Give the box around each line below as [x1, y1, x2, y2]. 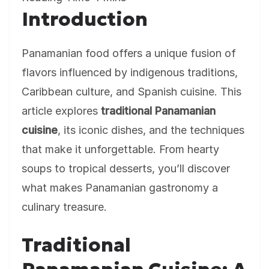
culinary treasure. [22, 201, 107, 213]
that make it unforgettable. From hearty [22, 143, 219, 156]
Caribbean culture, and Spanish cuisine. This [22, 85, 241, 98]
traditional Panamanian [101, 104, 216, 117]
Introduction [22, 7, 148, 31]
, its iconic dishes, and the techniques [58, 124, 244, 136]
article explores [22, 104, 101, 117]
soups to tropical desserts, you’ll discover [22, 162, 230, 175]
